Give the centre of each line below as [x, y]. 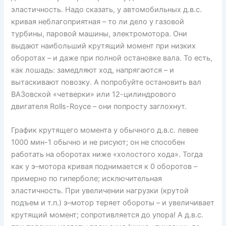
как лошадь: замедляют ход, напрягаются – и [93, 70]
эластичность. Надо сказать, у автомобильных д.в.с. [107, 9]
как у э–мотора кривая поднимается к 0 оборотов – [104, 166]
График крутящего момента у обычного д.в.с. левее [105, 130]
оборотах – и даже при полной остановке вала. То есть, [112, 58]
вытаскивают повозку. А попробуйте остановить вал [106, 82]
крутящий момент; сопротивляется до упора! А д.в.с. [107, 215]
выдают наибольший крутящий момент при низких [104, 46]
